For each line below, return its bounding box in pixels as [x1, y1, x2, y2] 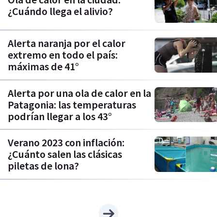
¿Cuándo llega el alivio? [8, 4, 113, 18]
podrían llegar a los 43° [8, 109, 112, 123]
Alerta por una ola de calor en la [8, 86, 151, 100]
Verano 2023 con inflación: [8, 136, 124, 150]
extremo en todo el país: [8, 48, 118, 62]
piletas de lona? [8, 159, 79, 173]
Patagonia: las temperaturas [8, 97, 136, 111]
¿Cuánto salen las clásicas [8, 147, 122, 161]
